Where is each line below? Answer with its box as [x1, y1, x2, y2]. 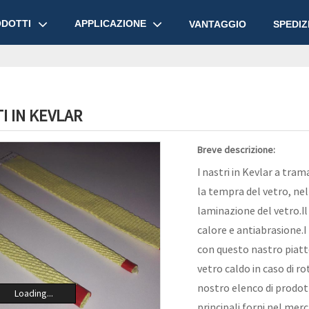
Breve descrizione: [197, 143, 275, 156]
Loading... [14, 287, 54, 300]
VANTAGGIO [189, 18, 246, 30]
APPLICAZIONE [74, 18, 146, 30]
